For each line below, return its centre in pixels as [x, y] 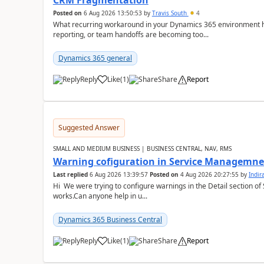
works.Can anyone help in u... [100, 196]
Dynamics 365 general [95, 58]
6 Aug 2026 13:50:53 [113, 13]
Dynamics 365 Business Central [110, 220]
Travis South [170, 13]
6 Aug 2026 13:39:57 [118, 174]
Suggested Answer [89, 128]
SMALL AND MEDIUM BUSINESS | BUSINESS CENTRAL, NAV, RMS [142, 148]
